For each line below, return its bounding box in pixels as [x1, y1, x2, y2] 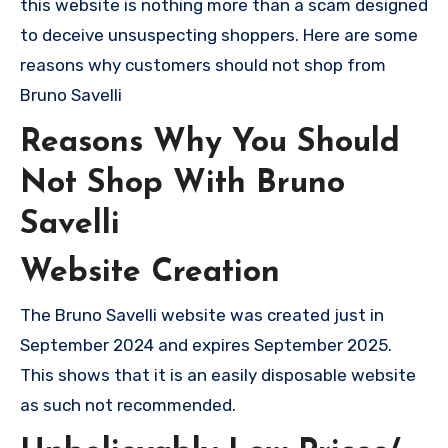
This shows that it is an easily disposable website [20, 365, 416, 385]
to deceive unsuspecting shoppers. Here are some [20, 25, 418, 45]
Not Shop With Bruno [20, 168, 345, 200]
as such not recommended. [20, 395, 236, 415]
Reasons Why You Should [20, 127, 400, 159]
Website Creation [20, 256, 280, 289]
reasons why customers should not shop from [20, 55, 386, 75]
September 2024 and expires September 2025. [20, 335, 392, 355]
